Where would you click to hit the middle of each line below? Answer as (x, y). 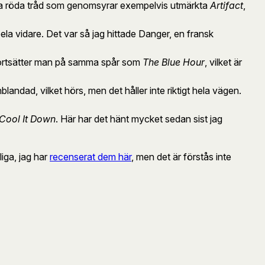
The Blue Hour (174, 62)
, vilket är (223, 62)
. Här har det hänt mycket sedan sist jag (139, 119)
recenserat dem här (91, 156)
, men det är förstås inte (181, 156)
